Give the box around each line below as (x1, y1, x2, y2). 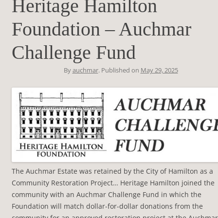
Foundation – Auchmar (12, 18, 191, 40)
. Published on (98, 65, 141, 74)
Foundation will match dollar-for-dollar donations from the (12, 201, 203, 211)
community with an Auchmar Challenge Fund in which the (12, 189, 201, 199)
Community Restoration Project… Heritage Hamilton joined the (12, 178, 215, 187)
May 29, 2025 (140, 65, 178, 74)
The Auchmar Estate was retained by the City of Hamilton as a (12, 166, 213, 176)
